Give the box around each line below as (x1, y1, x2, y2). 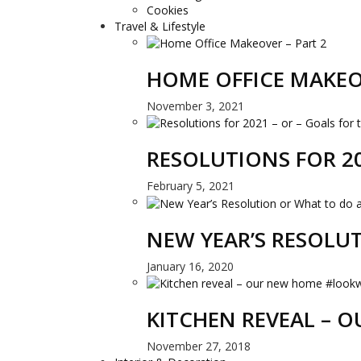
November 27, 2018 (147, 338, 251, 354)
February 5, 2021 (147, 178, 234, 194)
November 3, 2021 (147, 98, 244, 114)
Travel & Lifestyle (114, 18, 205, 34)
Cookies (147, 2, 189, 18)
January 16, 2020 (147, 258, 234, 274)
